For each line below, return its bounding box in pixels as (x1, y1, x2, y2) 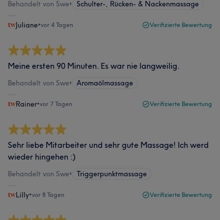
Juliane (16, 21, 38, 29)
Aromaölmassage (77, 79, 133, 87)
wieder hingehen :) (8, 152, 76, 162)
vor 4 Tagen (41, 21, 73, 28)
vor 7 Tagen (40, 100, 72, 108)
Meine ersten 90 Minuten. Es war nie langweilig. (8, 61, 180, 71)
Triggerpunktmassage (77, 169, 147, 178)
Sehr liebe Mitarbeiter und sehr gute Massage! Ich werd (8, 140, 209, 150)
